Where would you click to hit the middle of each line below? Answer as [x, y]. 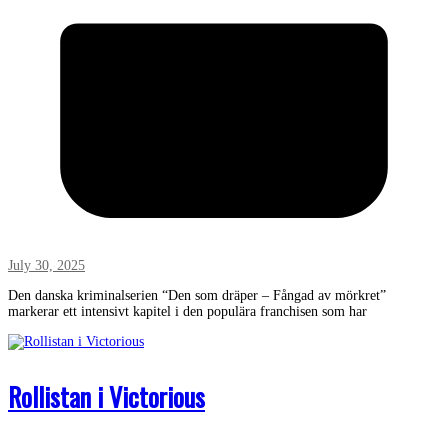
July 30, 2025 [46, 265]
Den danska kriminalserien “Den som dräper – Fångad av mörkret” [197, 295]
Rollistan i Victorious [106, 396]
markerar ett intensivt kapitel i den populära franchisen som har [187, 311]
